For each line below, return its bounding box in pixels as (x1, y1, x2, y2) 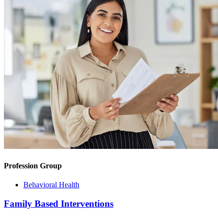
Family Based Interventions (4, 198, 113, 209)
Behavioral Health (23, 180, 79, 189)
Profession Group (4, 161, 62, 170)
